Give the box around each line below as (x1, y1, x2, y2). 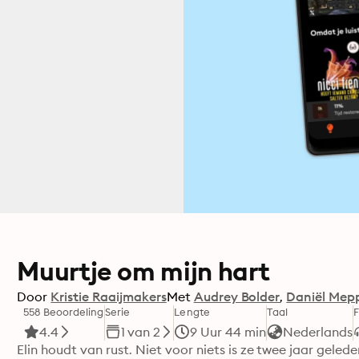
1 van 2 (120, 324, 161, 340)
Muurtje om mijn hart (17, 255, 270, 288)
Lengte (174, 305, 210, 318)
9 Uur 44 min (190, 324, 267, 340)
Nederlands (283, 324, 353, 340)
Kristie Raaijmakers (50, 288, 167, 305)
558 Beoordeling (23, 305, 104, 318)
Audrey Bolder (193, 288, 280, 305)
